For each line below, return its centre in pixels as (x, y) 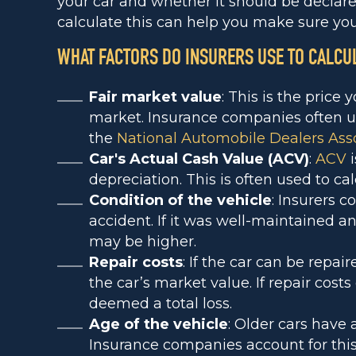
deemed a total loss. (161, 304)
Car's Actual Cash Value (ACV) (199, 159)
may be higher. (143, 242)
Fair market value (155, 97)
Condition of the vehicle (180, 200)
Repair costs (136, 262)
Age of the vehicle (159, 324)
